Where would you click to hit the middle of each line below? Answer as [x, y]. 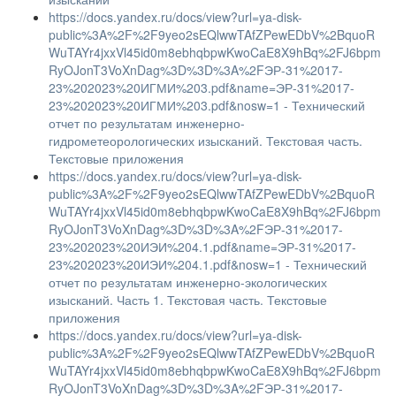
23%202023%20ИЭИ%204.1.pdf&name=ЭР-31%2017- [202, 247]
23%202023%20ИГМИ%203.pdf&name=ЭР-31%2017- [202, 88]
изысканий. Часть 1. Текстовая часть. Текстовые [188, 300]
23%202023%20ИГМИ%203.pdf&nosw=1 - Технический [207, 105]
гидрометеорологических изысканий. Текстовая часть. [206, 141]
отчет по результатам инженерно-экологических [188, 282]
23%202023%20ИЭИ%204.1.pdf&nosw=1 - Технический [208, 264]
